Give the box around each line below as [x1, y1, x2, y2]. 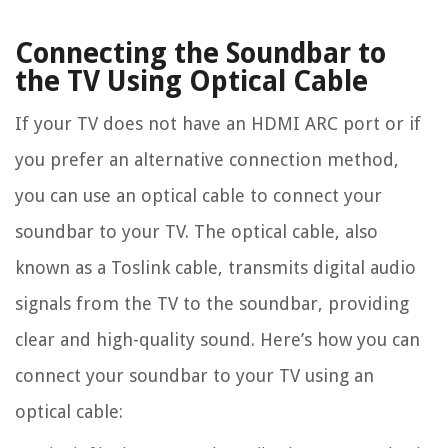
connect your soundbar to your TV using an [15, 365, 374, 387]
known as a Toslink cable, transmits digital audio [15, 257, 416, 279]
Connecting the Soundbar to [15, 37, 386, 71]
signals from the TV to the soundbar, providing [15, 293, 409, 315]
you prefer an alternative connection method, [15, 149, 399, 171]
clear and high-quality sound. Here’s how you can [15, 329, 420, 351]
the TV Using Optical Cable [15, 65, 368, 99]
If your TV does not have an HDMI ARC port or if [15, 113, 421, 135]
